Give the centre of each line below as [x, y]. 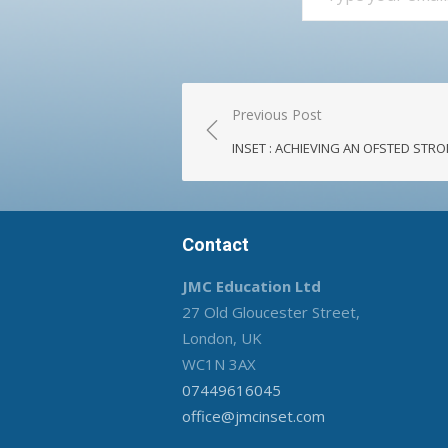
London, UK [222, 338]
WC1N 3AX [219, 364]
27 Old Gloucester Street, [271, 312]
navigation [257, 147]
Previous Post [277, 115]
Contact [215, 245]
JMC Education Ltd [251, 286]
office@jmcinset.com [253, 416]
